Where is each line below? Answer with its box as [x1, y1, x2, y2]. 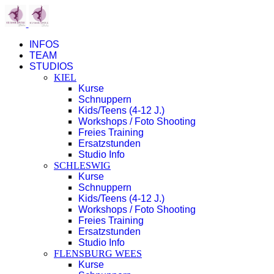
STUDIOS [29, 61, 73, 72]
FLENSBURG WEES [54, 248, 142, 259]
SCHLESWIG [54, 160, 111, 171]
